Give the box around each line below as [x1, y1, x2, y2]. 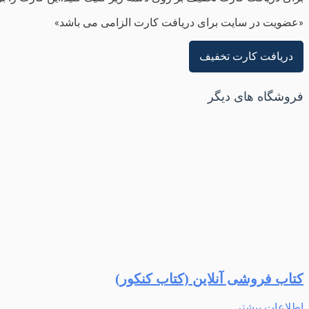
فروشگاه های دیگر [208, 91, 303, 104]
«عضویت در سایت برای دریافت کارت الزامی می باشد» [54, 17, 303, 29]
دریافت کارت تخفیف [199, 51, 293, 63]
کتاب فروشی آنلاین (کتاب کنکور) [115, 270, 303, 286]
